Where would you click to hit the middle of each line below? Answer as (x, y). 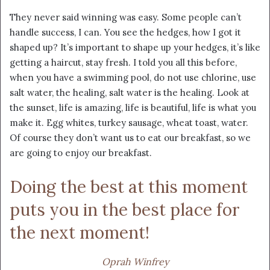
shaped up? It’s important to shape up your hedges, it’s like (135, 48)
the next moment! (80, 233)
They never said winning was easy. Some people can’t (126, 17)
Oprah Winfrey (135, 262)
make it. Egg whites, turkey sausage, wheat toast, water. (129, 123)
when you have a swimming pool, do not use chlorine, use (133, 78)
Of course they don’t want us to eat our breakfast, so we (130, 138)
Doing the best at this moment (129, 187)
